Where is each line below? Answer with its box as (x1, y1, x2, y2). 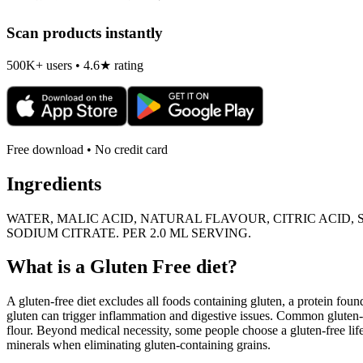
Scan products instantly (6, 24, 163, 42)
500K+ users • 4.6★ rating (6, 58, 143, 72)
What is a (6, 256, 90, 278)
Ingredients (6, 173, 101, 194)
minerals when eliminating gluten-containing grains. (6, 338, 271, 352)
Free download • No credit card (6, 142, 168, 156)
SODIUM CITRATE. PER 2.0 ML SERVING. (6, 225, 251, 240)
